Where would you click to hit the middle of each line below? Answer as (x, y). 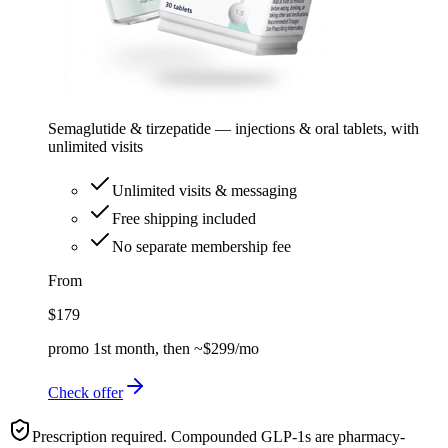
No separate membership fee (201, 246)
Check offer (85, 392)
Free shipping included (184, 218)
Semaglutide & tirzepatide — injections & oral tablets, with (233, 128)
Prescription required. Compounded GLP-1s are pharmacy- (218, 436)
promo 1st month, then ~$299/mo (153, 348)
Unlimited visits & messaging (204, 190)
